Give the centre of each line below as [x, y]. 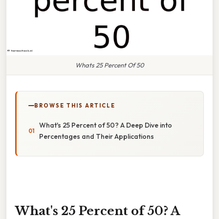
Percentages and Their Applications [97, 136]
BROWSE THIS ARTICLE [75, 105]
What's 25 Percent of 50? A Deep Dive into [106, 125]
